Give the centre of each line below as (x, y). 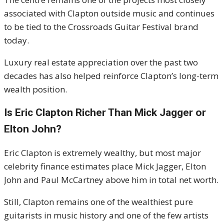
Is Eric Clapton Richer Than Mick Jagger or (105, 113)
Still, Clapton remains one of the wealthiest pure (98, 202)
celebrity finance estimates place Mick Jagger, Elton (105, 166)
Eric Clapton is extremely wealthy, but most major (102, 153)
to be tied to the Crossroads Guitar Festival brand (101, 27)
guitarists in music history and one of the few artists (106, 215)
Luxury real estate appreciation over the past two (101, 62)
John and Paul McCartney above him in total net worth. (111, 180)
